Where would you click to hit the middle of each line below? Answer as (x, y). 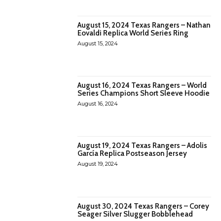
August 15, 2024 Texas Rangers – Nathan (144, 25)
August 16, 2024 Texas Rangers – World (142, 86)
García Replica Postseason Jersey (132, 154)
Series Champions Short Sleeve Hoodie (144, 93)
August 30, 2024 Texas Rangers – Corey (144, 206)
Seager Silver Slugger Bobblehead (135, 214)
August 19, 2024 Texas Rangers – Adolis (143, 146)
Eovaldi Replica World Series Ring (133, 33)
